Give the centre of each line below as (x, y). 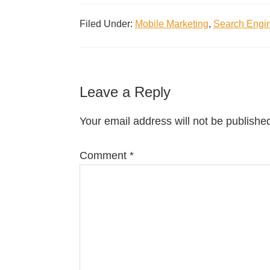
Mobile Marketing (172, 24)
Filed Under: (107, 24)
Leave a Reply (125, 92)
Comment (105, 155)
